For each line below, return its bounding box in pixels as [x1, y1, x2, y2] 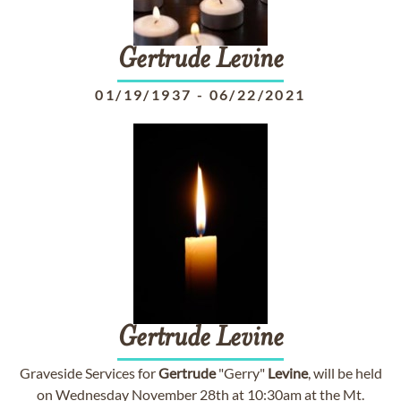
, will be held [307, 364, 382, 381]
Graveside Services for [19, 364, 158, 381]
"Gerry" [215, 364, 268, 381]
